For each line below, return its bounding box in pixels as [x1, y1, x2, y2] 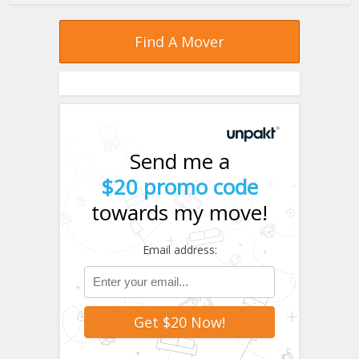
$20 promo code [101, 171, 258, 201]
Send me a [129, 146, 230, 175]
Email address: [142, 241, 217, 257]
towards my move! [91, 197, 268, 227]
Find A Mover [135, 31, 224, 51]
